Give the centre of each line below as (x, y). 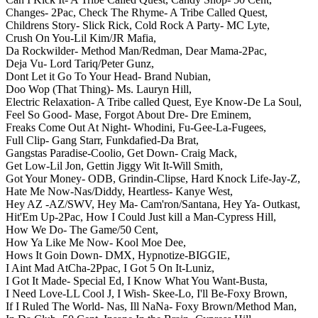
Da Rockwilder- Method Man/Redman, (94, 50)
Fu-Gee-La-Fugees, (222, 127)
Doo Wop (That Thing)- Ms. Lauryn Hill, (99, 89)
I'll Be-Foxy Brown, (242, 293)
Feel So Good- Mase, (54, 114)
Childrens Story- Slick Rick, (69, 25)
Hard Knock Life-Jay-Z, (246, 178)
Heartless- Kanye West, (180, 191)
